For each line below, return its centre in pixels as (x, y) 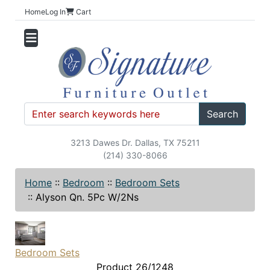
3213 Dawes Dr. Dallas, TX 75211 (135, 142)
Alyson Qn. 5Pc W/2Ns (87, 197)
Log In (55, 12)
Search (222, 114)
